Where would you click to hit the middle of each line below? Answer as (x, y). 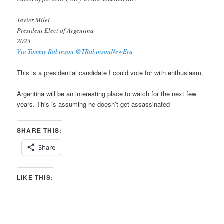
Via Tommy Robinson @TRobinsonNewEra (75, 52)
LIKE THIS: (35, 177)
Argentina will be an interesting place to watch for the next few (107, 94)
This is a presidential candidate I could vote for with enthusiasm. (110, 73)
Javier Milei (34, 20)
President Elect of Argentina (56, 31)
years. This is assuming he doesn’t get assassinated (94, 104)
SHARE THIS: (40, 130)
